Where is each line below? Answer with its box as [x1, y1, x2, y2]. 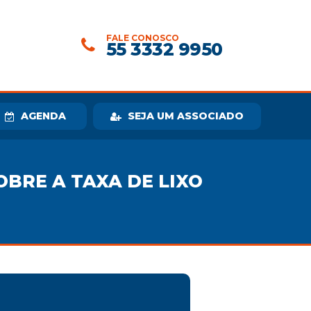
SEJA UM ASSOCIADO [127, 110, 244, 122]
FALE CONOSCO [106, 33, 179, 43]
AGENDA [21, 110, 67, 122]
